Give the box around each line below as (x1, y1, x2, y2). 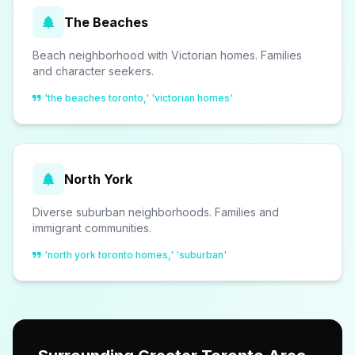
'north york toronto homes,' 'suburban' (44, 249, 227, 261)
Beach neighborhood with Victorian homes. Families (32, 48, 302, 62)
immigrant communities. (32, 221, 151, 235)
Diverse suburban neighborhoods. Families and (32, 205, 279, 219)
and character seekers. (32, 64, 154, 78)
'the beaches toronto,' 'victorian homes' (44, 92, 233, 104)
